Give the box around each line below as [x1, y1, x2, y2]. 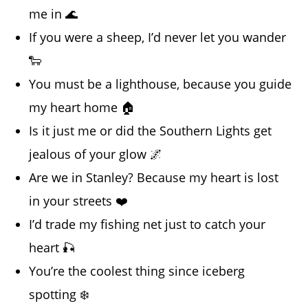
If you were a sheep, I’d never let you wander [29, 29, 287, 46]
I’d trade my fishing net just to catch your [29, 216, 266, 233]
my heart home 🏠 [29, 99, 136, 116]
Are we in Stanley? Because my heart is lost [29, 169, 279, 186]
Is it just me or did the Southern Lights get [29, 122, 272, 140]
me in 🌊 [29, 5, 78, 23]
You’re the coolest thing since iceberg [29, 263, 245, 280]
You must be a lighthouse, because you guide [29, 76, 292, 93]
